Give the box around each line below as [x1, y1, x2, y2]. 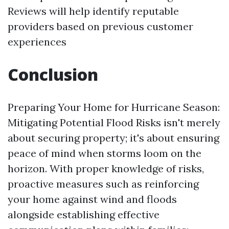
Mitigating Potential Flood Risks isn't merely [8, 116, 220, 129]
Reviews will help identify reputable [8, 4, 179, 17]
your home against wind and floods [8, 192, 177, 205]
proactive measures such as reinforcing [8, 177, 199, 190]
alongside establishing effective [8, 208, 159, 221]
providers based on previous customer [8, 19, 193, 33]
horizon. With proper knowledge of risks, [8, 162, 204, 175]
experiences [8, 35, 66, 48]
